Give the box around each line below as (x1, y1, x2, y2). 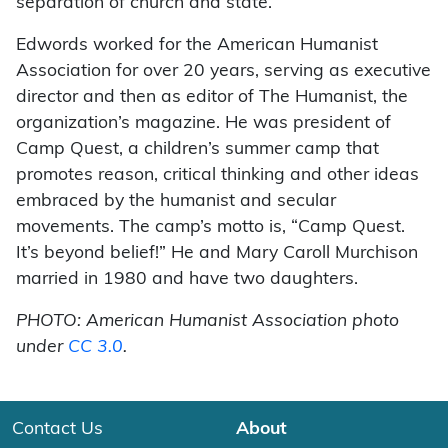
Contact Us (12, 421, 103, 439)
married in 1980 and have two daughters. (16, 271, 358, 289)
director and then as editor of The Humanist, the (16, 89, 408, 107)
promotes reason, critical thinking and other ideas (16, 167, 419, 185)
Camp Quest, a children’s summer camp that (16, 141, 379, 159)
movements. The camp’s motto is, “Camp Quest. (16, 219, 405, 237)
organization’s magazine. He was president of (16, 115, 391, 133)
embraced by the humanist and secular (16, 193, 336, 211)
